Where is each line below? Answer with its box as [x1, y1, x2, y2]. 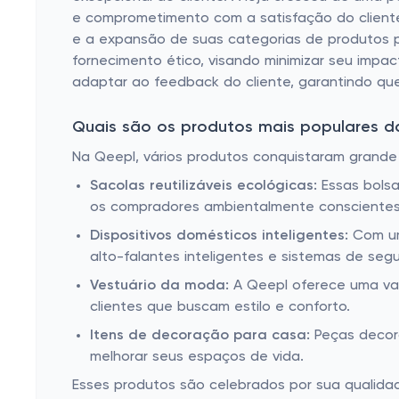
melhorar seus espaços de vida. [90, 350, 304, 364]
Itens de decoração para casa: [90, 329, 310, 343]
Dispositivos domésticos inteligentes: [90, 229, 348, 243]
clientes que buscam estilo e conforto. [90, 300, 350, 314]
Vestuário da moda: [90, 279, 229, 293]
